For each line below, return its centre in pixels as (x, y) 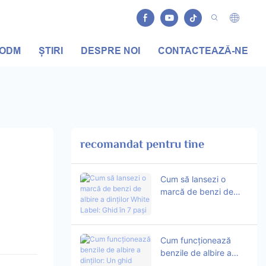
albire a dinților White (201, 204)
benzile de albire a (196, 252)
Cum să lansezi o (193, 179)
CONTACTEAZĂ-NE (203, 51)
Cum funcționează (195, 240)
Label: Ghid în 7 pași (199, 216)
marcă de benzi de (197, 191)
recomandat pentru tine (142, 145)
